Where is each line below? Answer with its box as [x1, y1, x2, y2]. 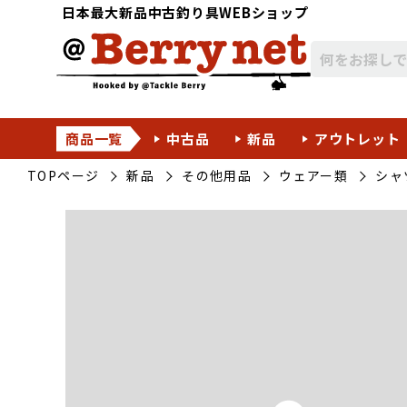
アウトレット [313, 128, 401, 148]
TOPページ [27, 166, 100, 184]
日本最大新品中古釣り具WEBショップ [62, 3, 309, 22]
